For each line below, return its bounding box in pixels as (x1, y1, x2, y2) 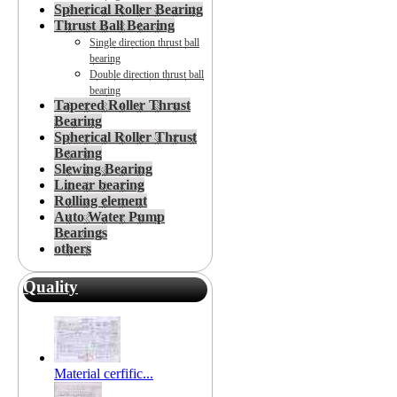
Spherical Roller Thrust (54, 129, 197, 145)
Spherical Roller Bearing (54, 2, 203, 18)
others (54, 241, 91, 257)
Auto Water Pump (54, 209, 165, 225)
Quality (23, 277, 78, 297)
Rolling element (54, 193, 147, 209)
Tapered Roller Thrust (54, 97, 191, 113)
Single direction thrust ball (90, 36, 199, 50)
